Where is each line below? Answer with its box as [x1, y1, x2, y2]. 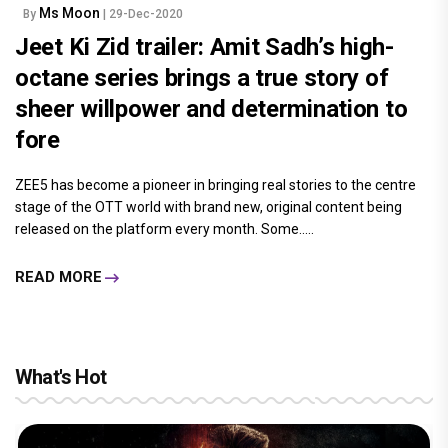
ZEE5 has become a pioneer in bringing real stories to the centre [15, 176, 416, 193]
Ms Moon [39, 4, 103, 21]
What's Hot [15, 364, 106, 389]
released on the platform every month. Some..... [15, 220, 314, 237]
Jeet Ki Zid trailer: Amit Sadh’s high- [15, 32, 394, 61]
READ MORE [15, 268, 102, 287]
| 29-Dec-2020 [103, 6, 183, 21]
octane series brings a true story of [15, 63, 389, 92]
